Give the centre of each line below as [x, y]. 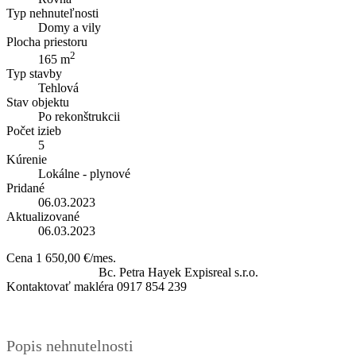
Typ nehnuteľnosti [52, 13]
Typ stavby [34, 74]
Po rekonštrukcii [79, 117]
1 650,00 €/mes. [76, 258]
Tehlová [58, 88]
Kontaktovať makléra [60, 287]
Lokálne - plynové [84, 174]
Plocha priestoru [47, 41]
